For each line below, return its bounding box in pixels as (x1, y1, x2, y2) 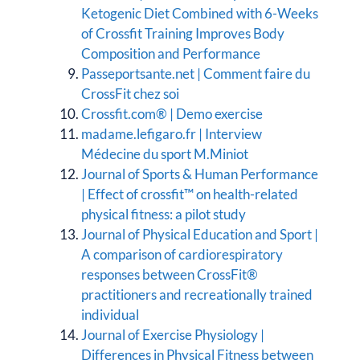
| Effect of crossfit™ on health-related (81, 185, 298, 202)
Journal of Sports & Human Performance (81, 165, 318, 182)
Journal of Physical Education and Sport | (81, 225, 318, 243)
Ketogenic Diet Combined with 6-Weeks (81, 4, 318, 22)
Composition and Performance (81, 44, 260, 62)
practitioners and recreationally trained (81, 285, 313, 303)
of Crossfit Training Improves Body (81, 24, 284, 42)
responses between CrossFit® (81, 265, 258, 283)
